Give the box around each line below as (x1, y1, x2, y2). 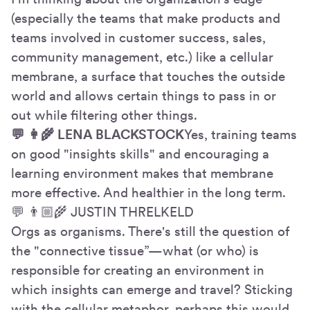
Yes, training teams (184, 127, 297, 143)
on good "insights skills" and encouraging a (11, 146, 269, 163)
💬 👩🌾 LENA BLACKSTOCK (11, 127, 184, 143)
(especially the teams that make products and (11, 10, 280, 27)
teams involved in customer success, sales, (11, 30, 266, 46)
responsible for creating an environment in (11, 262, 264, 279)
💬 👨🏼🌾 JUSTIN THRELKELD (11, 204, 194, 221)
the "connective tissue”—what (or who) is (11, 243, 259, 259)
